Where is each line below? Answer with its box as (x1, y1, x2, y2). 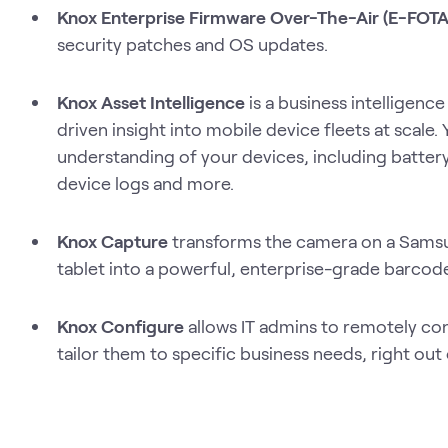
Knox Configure (57, 315, 184, 337)
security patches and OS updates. (56, 33, 328, 55)
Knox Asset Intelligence (57, 91, 245, 113)
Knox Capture (57, 230, 168, 252)
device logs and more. (56, 172, 234, 194)
